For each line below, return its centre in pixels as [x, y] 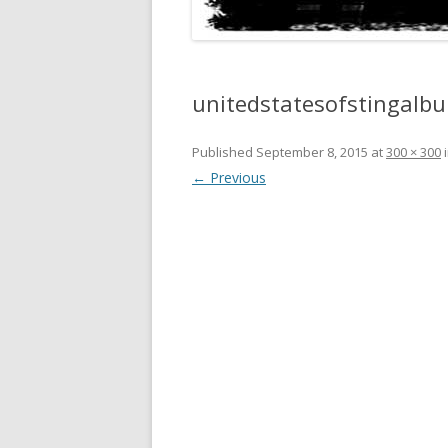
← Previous [229, 177]
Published [224, 152]
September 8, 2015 [312, 152]
